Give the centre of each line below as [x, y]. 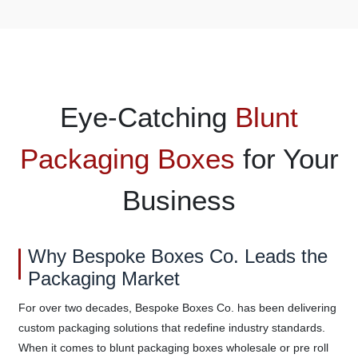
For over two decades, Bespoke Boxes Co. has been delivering [177, 307]
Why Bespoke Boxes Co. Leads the [177, 256]
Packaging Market [103, 278]
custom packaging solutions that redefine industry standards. [171, 327]
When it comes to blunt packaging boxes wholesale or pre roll [173, 347]
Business [179, 200]
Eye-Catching [147, 117]
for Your [286, 158]
